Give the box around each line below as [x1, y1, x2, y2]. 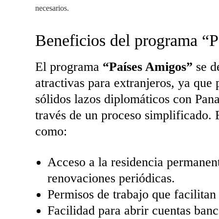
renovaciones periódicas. [47, 171, 175, 185]
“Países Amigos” [103, 60, 193, 74]
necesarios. [35, 4, 69, 12]
